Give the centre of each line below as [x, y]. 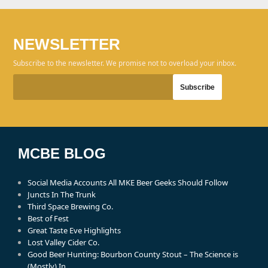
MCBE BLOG [62, 154]
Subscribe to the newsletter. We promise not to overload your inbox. [125, 63]
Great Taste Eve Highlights [74, 231]
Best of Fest [48, 219]
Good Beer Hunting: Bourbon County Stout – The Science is [133, 255]
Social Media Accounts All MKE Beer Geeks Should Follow [128, 183]
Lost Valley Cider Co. [64, 243]
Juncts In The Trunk [62, 195]
